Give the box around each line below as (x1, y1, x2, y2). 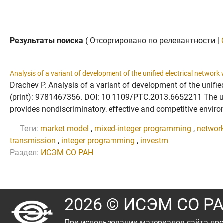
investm (140, 135, 168, 145)
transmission (10, 135, 56, 145)
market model (40, 123, 89, 133)
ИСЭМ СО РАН (41, 147, 93, 157)
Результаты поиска (10, 35, 83, 45)
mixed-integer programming (94, 123, 191, 133)
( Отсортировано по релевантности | (83, 35, 221, 45)
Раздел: (10, 147, 39, 157)
